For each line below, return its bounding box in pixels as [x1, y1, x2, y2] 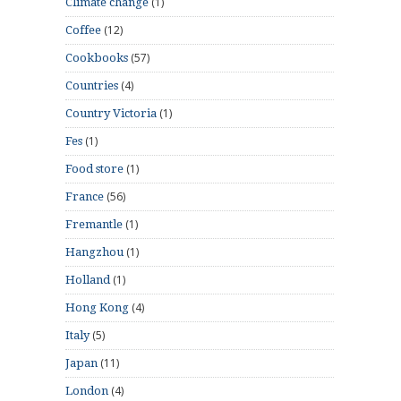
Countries [65, 78, 118, 92]
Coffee [65, 22, 101, 37]
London [65, 383, 108, 397]
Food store [65, 161, 124, 175]
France [65, 189, 104, 203]
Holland [65, 272, 110, 286]
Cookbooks [65, 50, 128, 64]
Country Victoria [65, 106, 157, 120]
